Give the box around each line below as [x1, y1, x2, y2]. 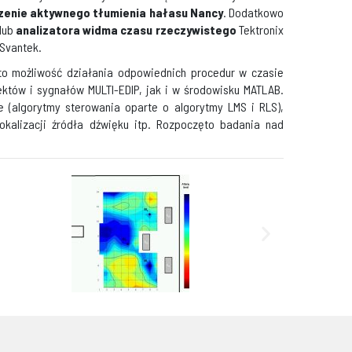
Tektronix [236, 22, 284, 37]
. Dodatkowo [222, 5, 284, 20]
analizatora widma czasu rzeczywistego [15, 22, 236, 37]
